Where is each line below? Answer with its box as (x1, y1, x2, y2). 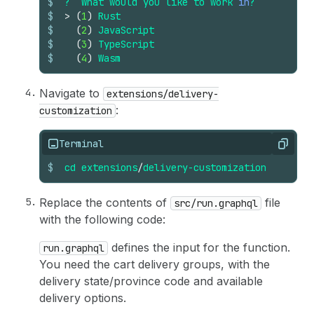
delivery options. (39, 290, 126, 305)
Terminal (59, 137, 104, 150)
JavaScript (98, 23, 154, 36)
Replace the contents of (39, 195, 170, 210)
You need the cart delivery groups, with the (39, 257, 270, 271)
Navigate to (39, 86, 103, 100)
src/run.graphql (174, 196, 258, 210)
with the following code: (39, 212, 165, 226)
